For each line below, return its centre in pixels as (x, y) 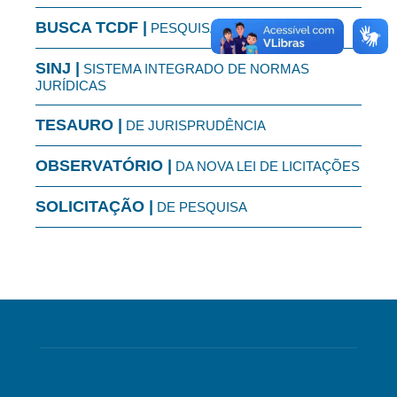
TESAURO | (79, 125)
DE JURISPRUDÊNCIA (194, 126)
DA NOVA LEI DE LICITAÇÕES (266, 167)
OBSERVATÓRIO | (104, 166)
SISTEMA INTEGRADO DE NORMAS (195, 69)
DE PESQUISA (200, 207)
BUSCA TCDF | (91, 28)
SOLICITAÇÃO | (94, 207)
